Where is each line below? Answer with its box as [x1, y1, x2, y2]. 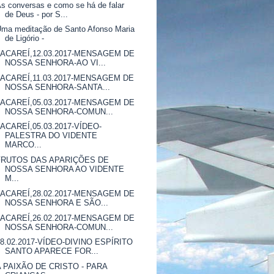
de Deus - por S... [5, 9, 68, 19]
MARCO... [5, 140, 42, 150]
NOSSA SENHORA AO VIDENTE [5, 165, 125, 174]
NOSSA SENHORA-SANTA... [5, 82, 111, 92]
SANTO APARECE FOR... [5, 246, 99, 256]
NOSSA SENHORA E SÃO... [5, 198, 109, 207]
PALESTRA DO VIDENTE [5, 131, 98, 141]
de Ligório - [5, 34, 45, 43]
